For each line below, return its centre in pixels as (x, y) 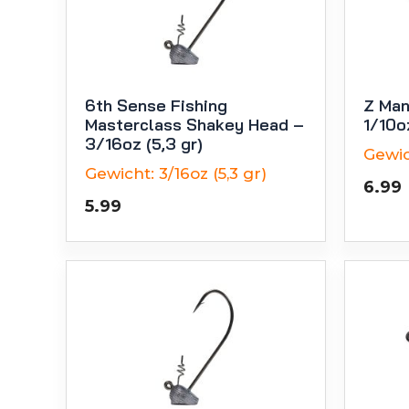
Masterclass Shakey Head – (194, 124)
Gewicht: (120, 173)
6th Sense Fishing (156, 105)
